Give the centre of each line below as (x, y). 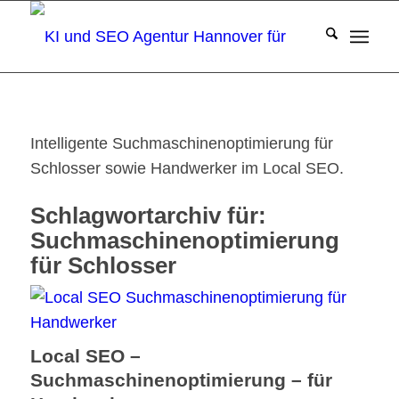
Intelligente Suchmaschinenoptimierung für (181, 144)
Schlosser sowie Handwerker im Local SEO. (187, 169)
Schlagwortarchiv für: (148, 216)
